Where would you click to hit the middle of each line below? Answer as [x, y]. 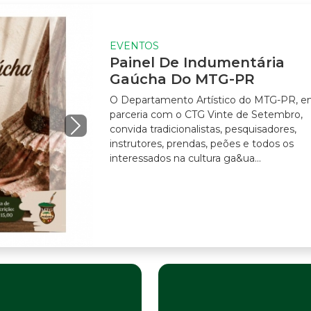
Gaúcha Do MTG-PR [182, 79]
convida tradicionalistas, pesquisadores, [203, 129]
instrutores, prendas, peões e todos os [201, 144]
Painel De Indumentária [197, 63]
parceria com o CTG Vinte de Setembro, [206, 115]
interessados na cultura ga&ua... [185, 159]
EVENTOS [134, 46]
